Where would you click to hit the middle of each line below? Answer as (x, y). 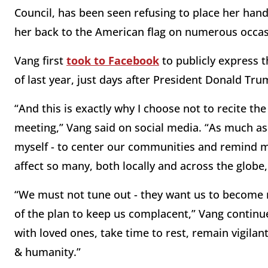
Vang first (40, 61)
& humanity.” (48, 252)
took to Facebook (113, 61)
